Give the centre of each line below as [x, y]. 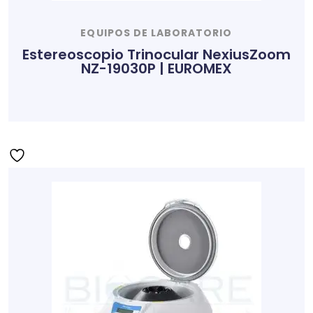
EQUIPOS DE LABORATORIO [156, 32]
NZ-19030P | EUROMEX [156, 68]
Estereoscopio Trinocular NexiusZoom [156, 54]
